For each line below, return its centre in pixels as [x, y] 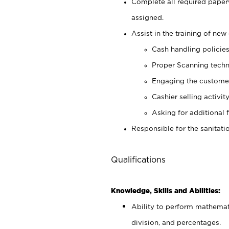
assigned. [147, 17]
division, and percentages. [176, 222]
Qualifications [138, 159]
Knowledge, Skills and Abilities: [166, 190]
